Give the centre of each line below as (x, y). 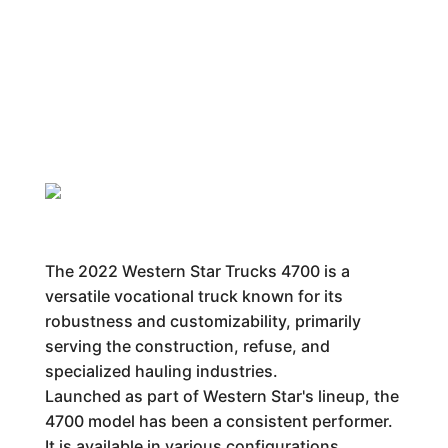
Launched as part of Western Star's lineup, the (221, 396)
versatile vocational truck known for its (193, 296)
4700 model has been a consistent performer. (218, 421)
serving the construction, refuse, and (187, 346)
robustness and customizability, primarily (202, 321)
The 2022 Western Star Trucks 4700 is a (197, 271)
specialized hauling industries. (161, 371)
